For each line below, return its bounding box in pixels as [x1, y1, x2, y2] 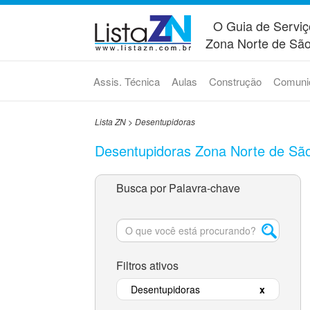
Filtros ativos [116, 257, 179, 273]
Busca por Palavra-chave [116, 180, 240, 196]
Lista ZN [94, 116, 126, 127]
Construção [208, 74, 262, 89]
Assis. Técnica [93, 74, 160, 89]
